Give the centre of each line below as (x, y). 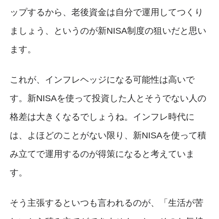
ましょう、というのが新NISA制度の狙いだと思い (108, 31)
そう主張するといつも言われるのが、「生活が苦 (107, 203)
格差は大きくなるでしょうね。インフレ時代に (102, 117)
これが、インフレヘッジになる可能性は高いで (102, 79)
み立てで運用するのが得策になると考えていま (102, 154)
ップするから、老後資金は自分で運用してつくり (107, 12)
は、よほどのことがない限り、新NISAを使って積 (108, 135)
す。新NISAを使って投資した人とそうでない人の (108, 98)
